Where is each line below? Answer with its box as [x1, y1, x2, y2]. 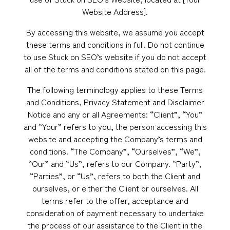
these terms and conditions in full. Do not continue [26, 38, 204, 50]
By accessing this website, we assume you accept [26, 26, 204, 38]
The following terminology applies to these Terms [27, 83, 203, 95]
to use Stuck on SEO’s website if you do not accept [24, 50, 206, 63]
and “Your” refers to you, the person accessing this [23, 120, 207, 132]
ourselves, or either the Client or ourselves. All [32, 182, 198, 194]
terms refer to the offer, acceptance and [42, 194, 188, 206]
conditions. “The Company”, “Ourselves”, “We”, [29, 145, 201, 157]
